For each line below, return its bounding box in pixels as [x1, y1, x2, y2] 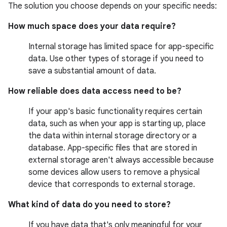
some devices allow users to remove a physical [28, 167, 200, 177]
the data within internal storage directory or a [28, 131, 197, 141]
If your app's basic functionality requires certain [28, 106, 202, 117]
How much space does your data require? [8, 21, 176, 31]
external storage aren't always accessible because [28, 155, 214, 165]
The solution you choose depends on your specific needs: [8, 1, 217, 11]
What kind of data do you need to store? [8, 200, 171, 210]
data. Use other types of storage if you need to [28, 54, 204, 64]
